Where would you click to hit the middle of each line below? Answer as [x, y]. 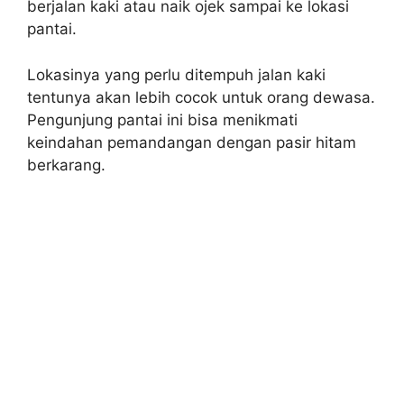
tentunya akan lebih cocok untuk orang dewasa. [201, 97]
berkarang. [66, 165]
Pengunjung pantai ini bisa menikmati [162, 119]
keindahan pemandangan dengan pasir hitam [192, 142]
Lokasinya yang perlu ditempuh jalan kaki [176, 74]
